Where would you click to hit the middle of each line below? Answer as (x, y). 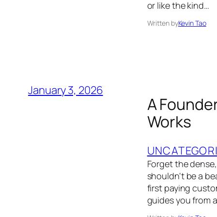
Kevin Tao (192, 23)
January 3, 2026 (66, 90)
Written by (163, 23)
